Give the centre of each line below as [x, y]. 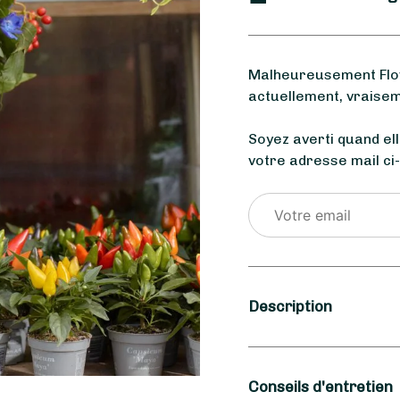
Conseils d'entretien [320, 386]
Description [290, 306]
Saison [300, 357]
